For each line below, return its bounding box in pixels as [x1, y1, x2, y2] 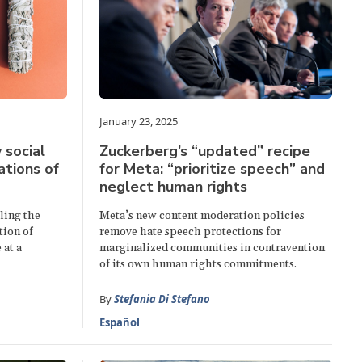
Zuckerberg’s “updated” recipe [99, 141, 311, 162]
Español [99, 315, 141, 330]
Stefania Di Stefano [114, 292, 211, 307]
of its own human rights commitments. [99, 257, 297, 272]
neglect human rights [99, 177, 248, 197]
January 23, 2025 [99, 114, 179, 129]
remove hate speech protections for [99, 225, 282, 240]
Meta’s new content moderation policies [99, 208, 305, 224]
